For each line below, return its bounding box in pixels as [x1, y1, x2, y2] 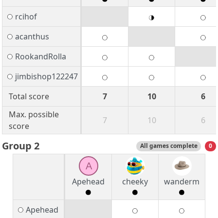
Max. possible [8, 109, 59, 120]
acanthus [15, 31, 49, 42]
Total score [8, 91, 49, 102]
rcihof [15, 11, 37, 22]
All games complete [140, 142, 198, 150]
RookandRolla [15, 51, 66, 62]
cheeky [122, 176, 148, 187]
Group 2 [2, 139, 39, 153]
